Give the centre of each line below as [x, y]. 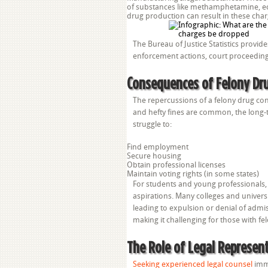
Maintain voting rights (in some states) [193, 174]
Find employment [158, 147]
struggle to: [152, 124]
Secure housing [154, 156]
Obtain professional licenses [176, 165]
